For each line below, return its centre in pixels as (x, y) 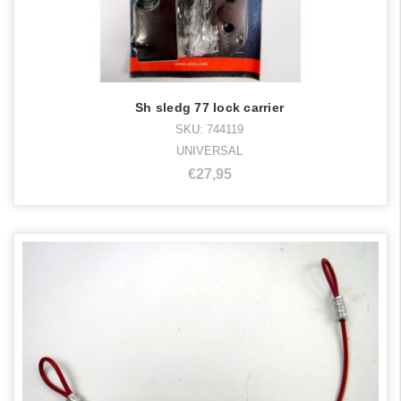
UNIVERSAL (209, 151)
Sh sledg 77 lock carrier (209, 108)
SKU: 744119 (209, 130)
